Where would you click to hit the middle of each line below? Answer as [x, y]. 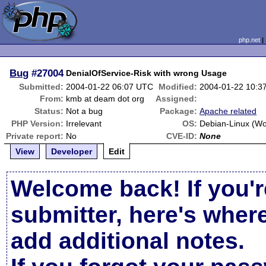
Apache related [228, 111]
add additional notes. [128, 241]
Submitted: [42, 87]
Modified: [178, 87]
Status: [49, 111]
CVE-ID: [182, 136]
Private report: [35, 136]
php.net [249, 40]
